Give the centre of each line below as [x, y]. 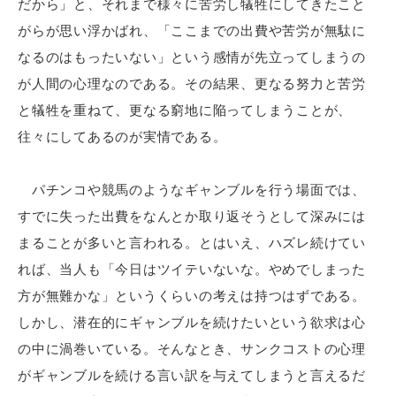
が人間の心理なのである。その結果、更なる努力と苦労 [192, 84]
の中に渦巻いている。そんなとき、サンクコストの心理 [192, 349]
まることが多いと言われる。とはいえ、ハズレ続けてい [192, 243]
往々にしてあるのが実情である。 [122, 137]
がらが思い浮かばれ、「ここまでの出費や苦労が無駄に [192, 30]
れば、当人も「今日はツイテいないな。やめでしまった [192, 269]
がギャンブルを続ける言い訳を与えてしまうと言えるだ [192, 375]
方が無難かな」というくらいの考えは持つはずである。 [192, 296]
